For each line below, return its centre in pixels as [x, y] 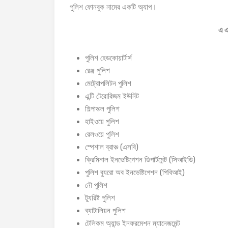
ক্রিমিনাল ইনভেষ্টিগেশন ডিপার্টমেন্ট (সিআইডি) [140, 160]
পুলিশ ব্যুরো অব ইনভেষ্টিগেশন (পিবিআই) [135, 173]
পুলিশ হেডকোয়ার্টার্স [108, 58]
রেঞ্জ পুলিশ [97, 71]
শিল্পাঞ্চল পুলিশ [102, 109]
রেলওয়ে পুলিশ [102, 134]
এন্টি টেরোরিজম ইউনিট [112, 96]
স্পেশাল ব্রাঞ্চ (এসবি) [112, 147]
